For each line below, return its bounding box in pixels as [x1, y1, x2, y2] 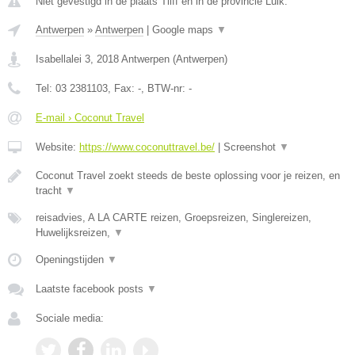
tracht [36, 185, 65, 197]
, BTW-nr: [141, 82, 189, 94]
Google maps [152, 24, 216, 36]
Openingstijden [36, 254, 107, 265]
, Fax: [108, 82, 138, 94]
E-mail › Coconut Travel [36, 112, 144, 124]
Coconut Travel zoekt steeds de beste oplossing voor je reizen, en [36, 170, 340, 181]
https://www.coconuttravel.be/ [79, 141, 215, 153]
